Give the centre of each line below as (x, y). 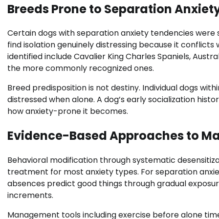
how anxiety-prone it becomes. (68, 111)
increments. (30, 196)
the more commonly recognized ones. (81, 68)
